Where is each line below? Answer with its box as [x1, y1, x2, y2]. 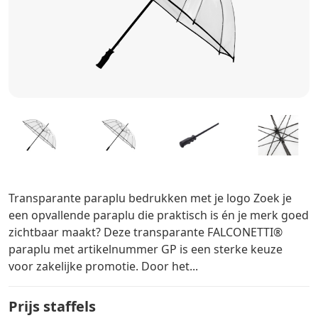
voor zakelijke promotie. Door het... [9, 258, 198, 274]
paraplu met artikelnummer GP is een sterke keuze [9, 241, 283, 257]
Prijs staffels [9, 296, 96, 316]
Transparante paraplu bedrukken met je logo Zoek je [9, 190, 292, 206]
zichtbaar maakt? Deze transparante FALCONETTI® [9, 224, 283, 240]
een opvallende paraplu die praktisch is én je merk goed [9, 207, 309, 223]
